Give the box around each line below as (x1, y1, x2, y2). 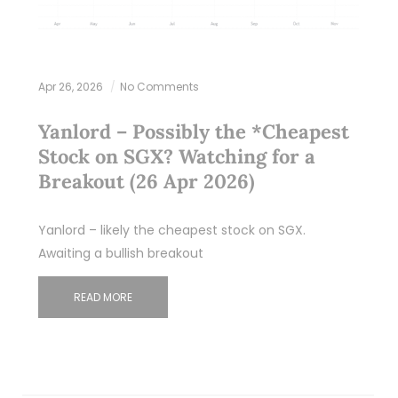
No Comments (119, 78, 199, 94)
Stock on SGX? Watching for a (37, 143, 315, 169)
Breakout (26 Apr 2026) (37, 168, 255, 194)
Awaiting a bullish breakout (37, 243, 203, 262)
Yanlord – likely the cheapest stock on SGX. (37, 220, 306, 239)
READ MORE (73, 289, 132, 305)
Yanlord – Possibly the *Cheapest (37, 118, 349, 144)
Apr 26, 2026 (37, 78, 106, 94)
